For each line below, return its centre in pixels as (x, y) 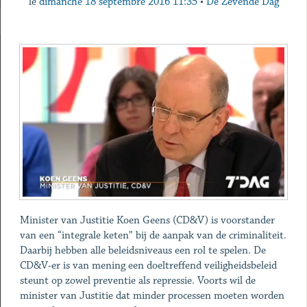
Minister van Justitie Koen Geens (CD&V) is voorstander (147, 221)
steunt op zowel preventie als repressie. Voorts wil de (137, 281)
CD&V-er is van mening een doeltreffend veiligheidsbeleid (148, 266)
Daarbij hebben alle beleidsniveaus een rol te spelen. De (143, 251)
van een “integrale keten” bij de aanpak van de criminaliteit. (153, 236)
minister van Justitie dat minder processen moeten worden (152, 296)
